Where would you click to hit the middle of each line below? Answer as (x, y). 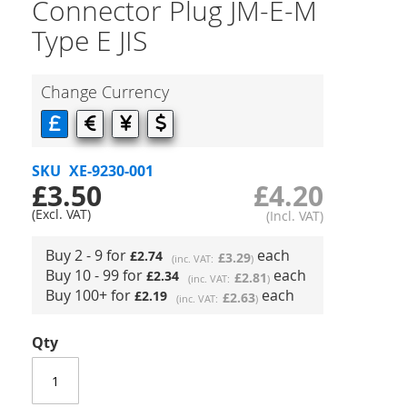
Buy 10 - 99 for (96, 275)
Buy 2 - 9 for (88, 255)
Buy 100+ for (90, 295)
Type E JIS (89, 41)
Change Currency (105, 92)
